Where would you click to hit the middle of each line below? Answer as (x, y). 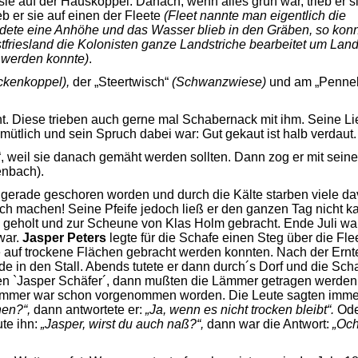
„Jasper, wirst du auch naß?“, (122, 324)
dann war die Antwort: (268, 324)
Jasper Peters (66, 238)
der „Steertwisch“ (121, 82)
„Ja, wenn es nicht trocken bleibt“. (240, 310)
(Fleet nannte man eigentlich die (255, 16)
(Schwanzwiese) (219, 82)
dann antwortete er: (88, 310)
